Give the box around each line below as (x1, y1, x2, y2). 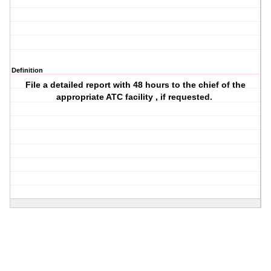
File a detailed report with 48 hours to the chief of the (25, 80, 246, 90)
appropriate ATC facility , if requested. (56, 92, 215, 102)
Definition (11, 67, 43, 74)
